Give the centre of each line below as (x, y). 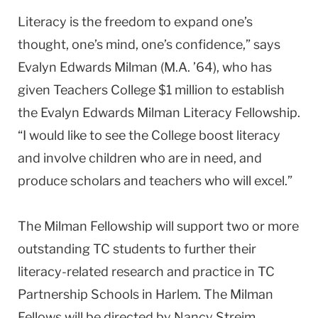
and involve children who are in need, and (140, 158)
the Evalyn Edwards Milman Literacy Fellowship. (159, 112)
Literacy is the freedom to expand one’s (135, 21)
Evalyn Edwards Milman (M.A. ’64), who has (145, 67)
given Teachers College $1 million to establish (151, 89)
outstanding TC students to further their (137, 248)
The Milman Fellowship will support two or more (158, 226)
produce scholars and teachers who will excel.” (158, 180)
